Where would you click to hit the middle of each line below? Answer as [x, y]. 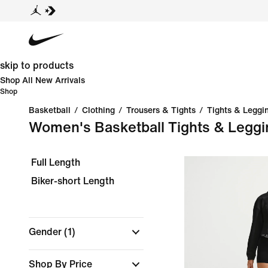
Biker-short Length [73, 181]
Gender [46, 232]
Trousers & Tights [161, 110]
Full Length [56, 162]
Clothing [98, 110]
